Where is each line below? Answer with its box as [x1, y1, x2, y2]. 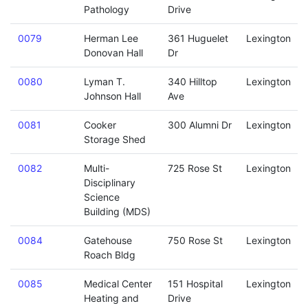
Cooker [83, 119, 116, 131]
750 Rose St [167, 234, 223, 246]
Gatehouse [83, 234, 132, 246]
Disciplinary [83, 177, 135, 188]
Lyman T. [83, 76, 125, 87]
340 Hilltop [167, 76, 217, 87]
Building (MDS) [83, 206, 151, 217]
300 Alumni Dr [167, 119, 232, 131]
